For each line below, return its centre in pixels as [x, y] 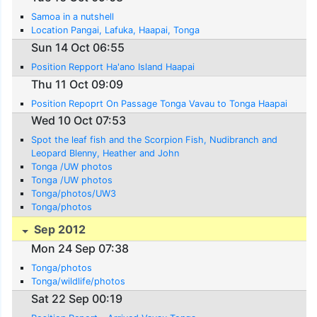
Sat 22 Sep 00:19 [77, 298]
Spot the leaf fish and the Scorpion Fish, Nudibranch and [155, 140]
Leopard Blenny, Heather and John [105, 154]
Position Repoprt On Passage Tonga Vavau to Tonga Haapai [160, 103]
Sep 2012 [59, 229]
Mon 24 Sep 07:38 [80, 249]
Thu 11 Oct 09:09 [77, 84]
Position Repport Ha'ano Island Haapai [113, 67]
